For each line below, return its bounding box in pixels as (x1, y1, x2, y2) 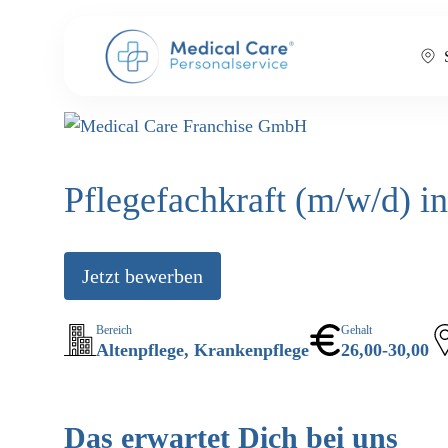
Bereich (96, 323, 132, 337)
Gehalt (341, 323, 372, 337)
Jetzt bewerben (82, 265, 203, 287)
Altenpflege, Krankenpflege (96, 340, 309, 360)
